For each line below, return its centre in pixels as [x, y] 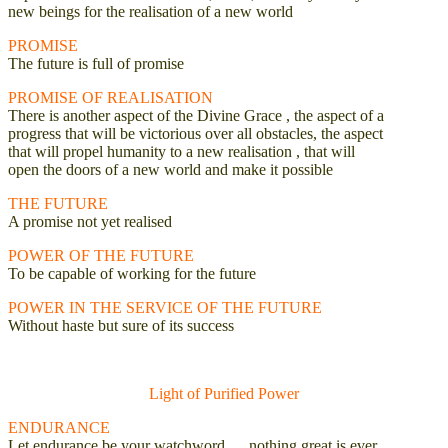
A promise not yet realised [90, 221]
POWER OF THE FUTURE [101, 255]
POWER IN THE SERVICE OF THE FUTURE [165, 307]
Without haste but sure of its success [121, 325]
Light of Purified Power [224, 393]
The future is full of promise [96, 63]
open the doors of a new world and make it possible [170, 169]
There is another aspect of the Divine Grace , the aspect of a [196, 115]
